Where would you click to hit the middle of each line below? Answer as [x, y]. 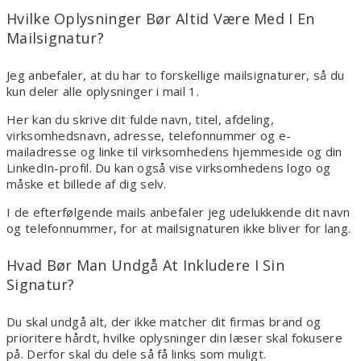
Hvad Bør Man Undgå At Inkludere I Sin [146, 265]
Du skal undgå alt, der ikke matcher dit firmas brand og [164, 321]
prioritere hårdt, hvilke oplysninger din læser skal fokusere [174, 337]
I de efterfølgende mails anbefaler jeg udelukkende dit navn [178, 212]
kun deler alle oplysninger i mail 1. [103, 91]
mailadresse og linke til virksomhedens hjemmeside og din [174, 151]
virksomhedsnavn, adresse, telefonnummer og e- [149, 135]
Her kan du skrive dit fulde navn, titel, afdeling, [140, 119]
